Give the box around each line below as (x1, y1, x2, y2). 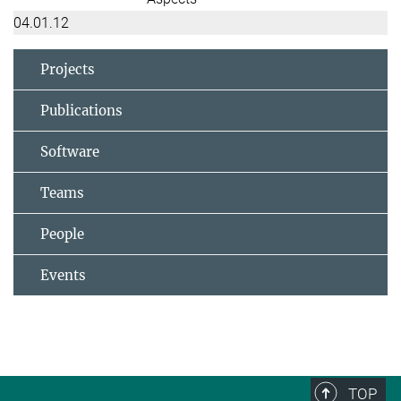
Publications (40, 101, 123, 119)
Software (40, 142, 99, 160)
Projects (40, 60, 95, 78)
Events (40, 266, 86, 284)
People (40, 225, 84, 243)
